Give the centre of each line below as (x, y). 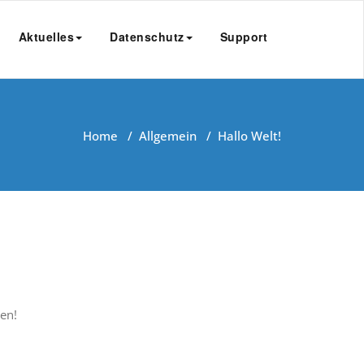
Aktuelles (46, 37)
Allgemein (168, 136)
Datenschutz (147, 37)
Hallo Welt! (249, 136)
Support (243, 37)
